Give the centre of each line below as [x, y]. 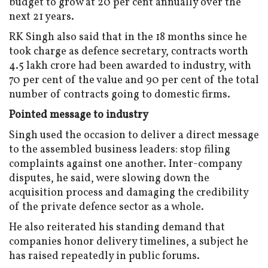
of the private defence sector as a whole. [106, 208]
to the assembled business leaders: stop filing [120, 150]
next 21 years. [42, 17]
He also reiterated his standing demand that [117, 228]
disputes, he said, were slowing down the [109, 179]
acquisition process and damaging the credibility [129, 193]
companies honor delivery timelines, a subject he [129, 242]
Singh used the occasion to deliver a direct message [134, 136]
